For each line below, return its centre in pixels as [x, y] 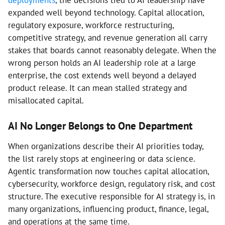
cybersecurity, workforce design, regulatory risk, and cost [112, 184]
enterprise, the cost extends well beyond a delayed [102, 75]
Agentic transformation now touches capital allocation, [108, 171]
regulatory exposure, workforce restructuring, [91, 25]
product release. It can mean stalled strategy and [97, 88]
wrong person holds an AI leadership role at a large [102, 63]
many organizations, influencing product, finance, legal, [108, 209]
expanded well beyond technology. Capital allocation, [106, 13]
